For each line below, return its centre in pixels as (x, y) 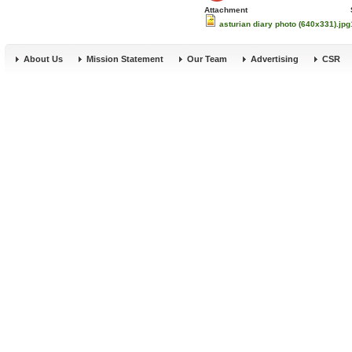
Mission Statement (125, 59)
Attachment (226, 10)
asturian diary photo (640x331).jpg (285, 24)
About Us (43, 59)
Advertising (275, 59)
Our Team (207, 59)
